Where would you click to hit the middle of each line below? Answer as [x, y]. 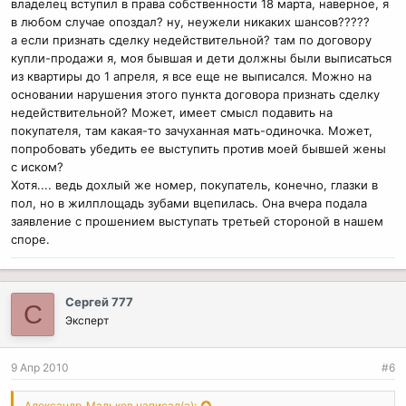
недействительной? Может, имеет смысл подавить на [172, 112]
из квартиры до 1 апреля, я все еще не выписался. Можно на [191, 76]
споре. [30, 239]
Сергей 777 [99, 301]
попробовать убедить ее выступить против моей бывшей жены [198, 148]
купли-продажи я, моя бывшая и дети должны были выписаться [201, 58]
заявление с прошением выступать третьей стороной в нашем [197, 221]
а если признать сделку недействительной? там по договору [191, 39]
